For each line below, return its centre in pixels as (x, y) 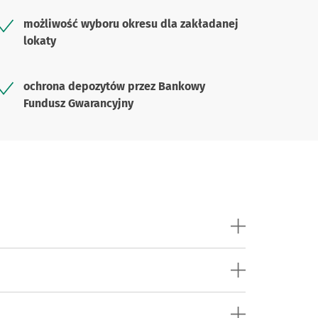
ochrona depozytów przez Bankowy (114, 87)
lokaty (39, 41)
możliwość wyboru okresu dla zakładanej (131, 24)
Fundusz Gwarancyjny (78, 104)
